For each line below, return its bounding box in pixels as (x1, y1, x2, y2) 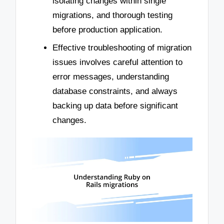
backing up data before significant (52, 100, 178, 110)
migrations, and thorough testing (52, 10, 172, 20)
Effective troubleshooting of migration (52, 42, 191, 52)
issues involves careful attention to (52, 57, 182, 67)
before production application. (52, 24, 162, 34)
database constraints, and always (52, 86, 177, 96)
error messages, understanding (52, 71, 169, 81)
